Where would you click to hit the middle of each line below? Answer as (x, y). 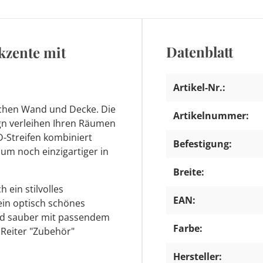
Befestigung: (203, 144)
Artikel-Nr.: (199, 87)
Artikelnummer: (211, 116)
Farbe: (188, 228)
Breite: (189, 172)
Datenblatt (200, 52)
